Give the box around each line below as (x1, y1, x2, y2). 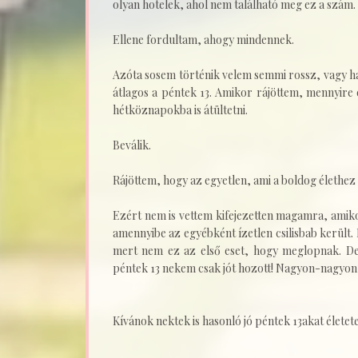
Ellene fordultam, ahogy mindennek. (113, 31, 296, 47)
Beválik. (113, 137, 153, 153)
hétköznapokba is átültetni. (113, 101, 250, 117)
